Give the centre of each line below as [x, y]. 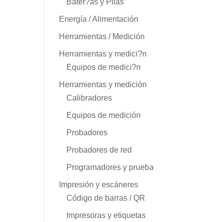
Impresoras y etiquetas [106, 215]
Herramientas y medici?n [103, 54]
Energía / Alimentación [99, 19]
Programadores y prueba [110, 167]
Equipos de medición [104, 115]
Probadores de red [99, 150]
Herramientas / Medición [102, 36]
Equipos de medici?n [104, 67]
